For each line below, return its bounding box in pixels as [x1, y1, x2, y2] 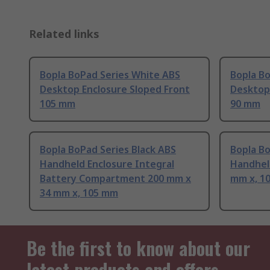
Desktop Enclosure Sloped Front [40, 83, 190, 96]
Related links [29, 27, 99, 42]
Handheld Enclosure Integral [40, 157, 174, 171]
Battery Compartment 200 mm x [40, 172, 191, 186]
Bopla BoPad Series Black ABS [40, 143, 176, 157]
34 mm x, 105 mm [40, 186, 118, 200]
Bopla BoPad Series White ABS [40, 68, 180, 82]
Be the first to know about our [27, 234, 250, 262]
